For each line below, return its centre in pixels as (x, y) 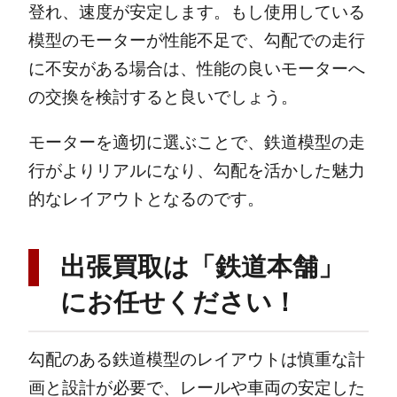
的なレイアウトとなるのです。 (146, 199)
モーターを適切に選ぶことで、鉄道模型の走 (196, 143)
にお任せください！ (179, 303)
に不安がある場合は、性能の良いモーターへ (196, 69)
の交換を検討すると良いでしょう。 (163, 97)
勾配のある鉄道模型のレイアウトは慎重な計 (196, 359)
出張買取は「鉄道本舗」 (202, 267)
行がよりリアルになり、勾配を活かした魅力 (196, 171)
